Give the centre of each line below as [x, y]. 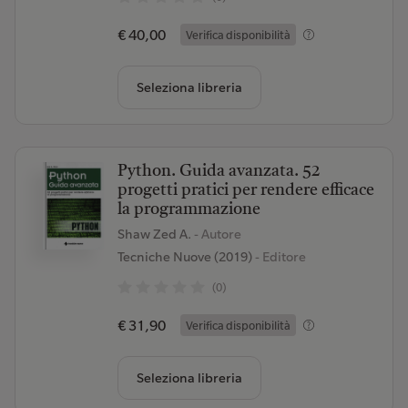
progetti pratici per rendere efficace [245, 190]
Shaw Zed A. [155, 234]
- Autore [217, 234]
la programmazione [189, 209]
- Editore [279, 257]
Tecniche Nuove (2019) [184, 257]
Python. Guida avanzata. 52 [219, 171]
